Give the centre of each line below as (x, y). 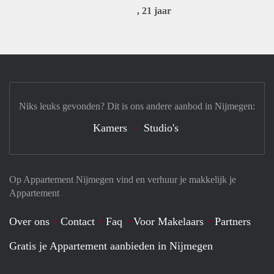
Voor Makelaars (168, 221)
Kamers (110, 128)
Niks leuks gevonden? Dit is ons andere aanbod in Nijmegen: (137, 106)
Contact (78, 221)
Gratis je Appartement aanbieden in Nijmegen (111, 246)
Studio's (161, 128)
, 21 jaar (154, 11)
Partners (233, 221)
